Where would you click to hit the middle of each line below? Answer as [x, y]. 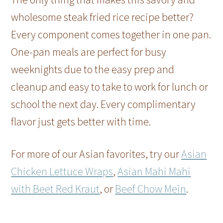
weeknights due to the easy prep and [93, 69]
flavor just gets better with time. [81, 122]
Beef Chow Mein [151, 189]
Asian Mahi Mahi [154, 171]
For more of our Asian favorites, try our [96, 154]
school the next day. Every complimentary [104, 104]
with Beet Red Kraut [56, 189]
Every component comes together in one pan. [111, 35]
